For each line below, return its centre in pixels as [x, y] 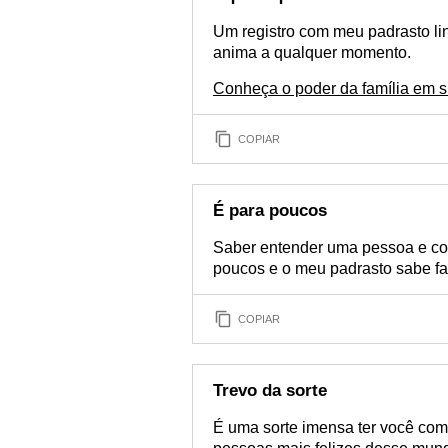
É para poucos [270, 210]
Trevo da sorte [270, 390]
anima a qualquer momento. [312, 52]
